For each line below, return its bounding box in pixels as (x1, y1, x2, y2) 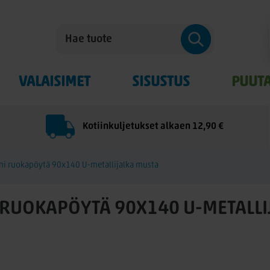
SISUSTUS (132, 75, 190, 90)
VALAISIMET (19, 75, 90, 90)
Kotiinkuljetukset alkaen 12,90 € (81, 122, 224, 131)
